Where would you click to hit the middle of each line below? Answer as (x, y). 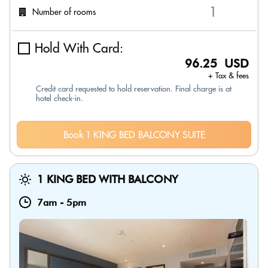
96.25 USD (217, 63)
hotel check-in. (60, 98)
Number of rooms (64, 12)
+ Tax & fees (229, 75)
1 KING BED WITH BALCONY (108, 179)
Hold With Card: (79, 48)
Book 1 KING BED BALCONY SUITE (134, 135)
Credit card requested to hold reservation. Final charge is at (134, 89)
